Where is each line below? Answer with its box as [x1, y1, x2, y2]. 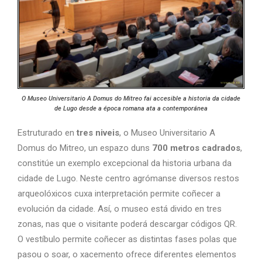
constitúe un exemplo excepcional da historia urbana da [18, 157, 232, 168]
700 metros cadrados [152, 142, 240, 153]
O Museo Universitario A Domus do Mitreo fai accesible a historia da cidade [22, 94, 240, 102]
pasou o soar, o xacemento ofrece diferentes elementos [18, 249, 236, 260]
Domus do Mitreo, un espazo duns [18, 142, 152, 153]
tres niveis [74, 127, 119, 138]
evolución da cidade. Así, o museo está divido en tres [18, 203, 222, 214]
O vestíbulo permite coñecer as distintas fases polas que [18, 233, 237, 244]
